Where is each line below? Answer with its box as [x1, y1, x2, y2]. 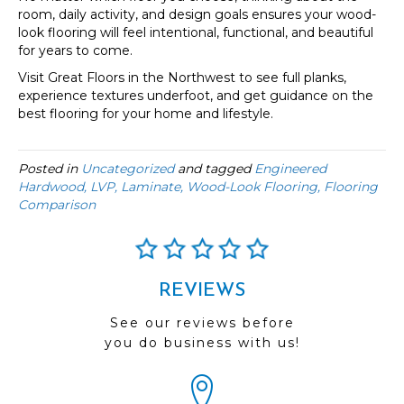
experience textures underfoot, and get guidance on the [18, 87, 373, 104]
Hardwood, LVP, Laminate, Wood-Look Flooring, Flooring [18, 179, 378, 195]
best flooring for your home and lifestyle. [18, 106, 273, 122]
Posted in [18, 161, 81, 177]
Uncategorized [81, 161, 174, 177]
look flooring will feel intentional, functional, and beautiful [18, 24, 373, 41]
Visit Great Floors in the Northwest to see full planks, [18, 69, 346, 86]
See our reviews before [109, 315, 295, 331]
